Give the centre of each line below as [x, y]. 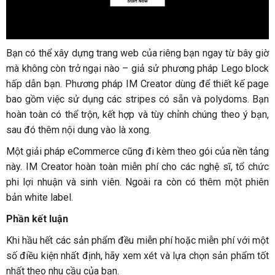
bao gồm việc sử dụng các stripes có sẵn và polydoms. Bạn [137, 99]
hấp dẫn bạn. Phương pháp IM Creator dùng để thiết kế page [137, 84]
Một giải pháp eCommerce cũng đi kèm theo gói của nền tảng [137, 152]
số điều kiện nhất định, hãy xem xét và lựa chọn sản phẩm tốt [137, 256]
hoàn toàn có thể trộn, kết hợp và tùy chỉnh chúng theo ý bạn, [137, 115]
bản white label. [40, 198]
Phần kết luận [37, 219]
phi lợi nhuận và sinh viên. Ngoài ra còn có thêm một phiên [137, 182]
